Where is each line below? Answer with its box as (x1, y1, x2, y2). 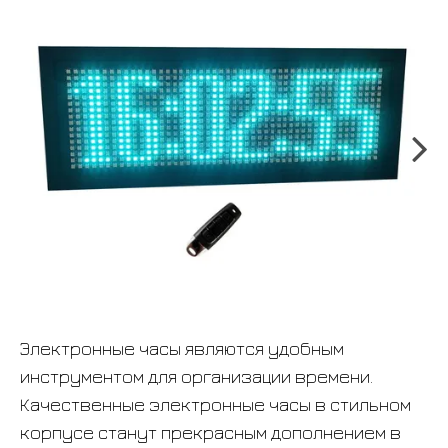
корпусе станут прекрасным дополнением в (20, 421, 401, 444)
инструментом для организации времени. (20, 365, 373, 388)
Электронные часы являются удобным (20, 337, 344, 360)
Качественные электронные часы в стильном (20, 393, 411, 416)
